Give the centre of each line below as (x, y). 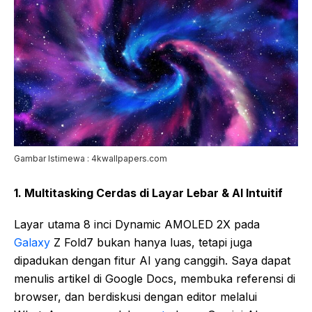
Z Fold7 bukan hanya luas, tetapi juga (151, 242)
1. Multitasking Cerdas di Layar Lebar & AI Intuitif (148, 193)
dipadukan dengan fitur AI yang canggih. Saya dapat (152, 260)
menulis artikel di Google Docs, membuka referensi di (155, 278)
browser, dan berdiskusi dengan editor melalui (135, 296)
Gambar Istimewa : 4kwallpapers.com (91, 158)
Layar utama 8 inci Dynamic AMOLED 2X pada (137, 224)
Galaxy (32, 242)
